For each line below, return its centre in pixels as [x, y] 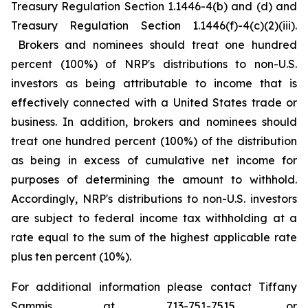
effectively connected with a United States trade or [154, 102]
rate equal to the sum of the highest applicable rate [154, 237]
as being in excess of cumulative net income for [154, 160]
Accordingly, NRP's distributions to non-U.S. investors [154, 199]
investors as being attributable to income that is [154, 83]
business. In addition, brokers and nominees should [154, 122]
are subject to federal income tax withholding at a [154, 218]
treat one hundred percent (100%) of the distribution [154, 141]
